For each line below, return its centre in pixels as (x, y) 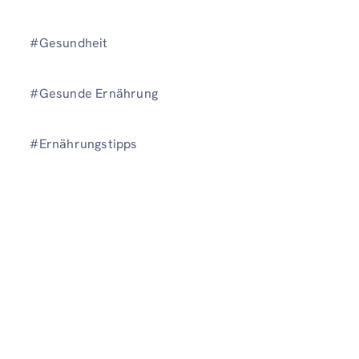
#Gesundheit (71, 42)
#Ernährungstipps (84, 144)
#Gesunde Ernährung (94, 93)
